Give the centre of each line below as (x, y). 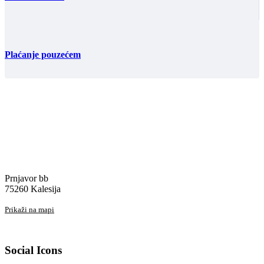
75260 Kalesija (33, 189)
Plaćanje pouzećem (43, 54)
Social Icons (33, 250)
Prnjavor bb (27, 178)
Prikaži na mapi (29, 209)
